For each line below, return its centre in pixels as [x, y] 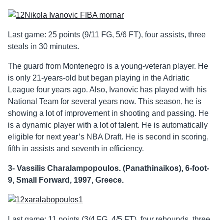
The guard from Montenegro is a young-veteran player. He [108, 66]
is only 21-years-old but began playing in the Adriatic [99, 78]
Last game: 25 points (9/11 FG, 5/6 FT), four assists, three [107, 35]
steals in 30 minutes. [43, 47]
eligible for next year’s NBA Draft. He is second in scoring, [108, 137]
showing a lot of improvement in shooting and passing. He [108, 113]
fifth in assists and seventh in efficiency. [76, 149]
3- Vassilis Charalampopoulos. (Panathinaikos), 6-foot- [109, 168]
